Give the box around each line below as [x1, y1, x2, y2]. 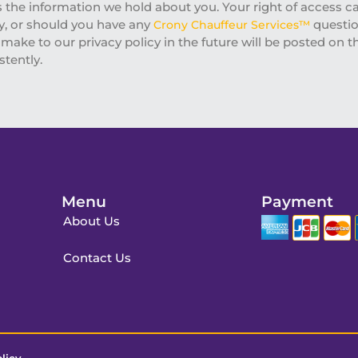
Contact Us [62, 250, 131, 265]
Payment [261, 192, 334, 211]
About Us [62, 213, 120, 229]
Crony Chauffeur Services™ [153, 18, 310, 32]
